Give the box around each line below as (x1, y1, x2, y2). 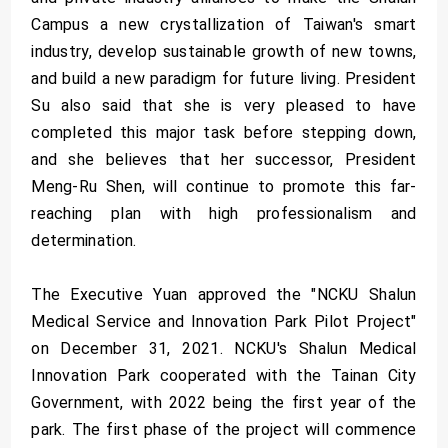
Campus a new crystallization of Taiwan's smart (31, 14, 417, 34)
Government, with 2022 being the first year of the (31, 392, 417, 412)
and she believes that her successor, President (31, 149, 417, 169)
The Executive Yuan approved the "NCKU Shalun (31, 284, 417, 304)
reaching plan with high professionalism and (31, 203, 417, 223)
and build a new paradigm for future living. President (31, 68, 417, 88)
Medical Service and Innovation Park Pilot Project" (31, 311, 417, 331)
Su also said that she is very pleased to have (31, 95, 417, 115)
